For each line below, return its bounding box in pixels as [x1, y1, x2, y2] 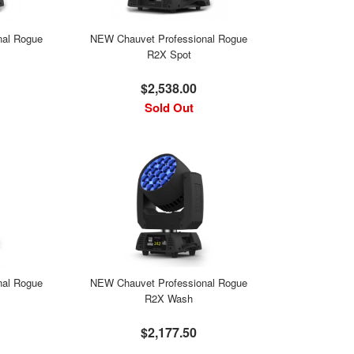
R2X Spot [146, 47, 191, 62]
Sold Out [144, 99, 194, 116]
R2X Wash [145, 291, 194, 306]
